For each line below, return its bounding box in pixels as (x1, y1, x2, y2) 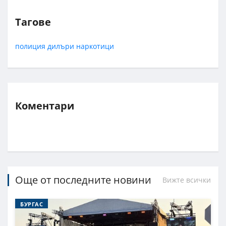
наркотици (76, 41, 114, 51)
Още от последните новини (15, 173, 151, 187)
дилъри (47, 41, 74, 51)
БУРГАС (20, 200, 43, 208)
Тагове (15, 15, 51, 29)
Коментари (15, 98, 74, 112)
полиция (15, 41, 45, 51)
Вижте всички (162, 175, 211, 185)
